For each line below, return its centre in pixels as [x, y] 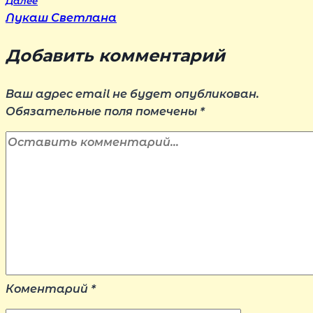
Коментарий [48, 289]
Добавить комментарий [115, 55]
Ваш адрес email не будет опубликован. [132, 94]
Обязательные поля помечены [103, 111]
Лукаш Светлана [61, 17]
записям [63, 36]
